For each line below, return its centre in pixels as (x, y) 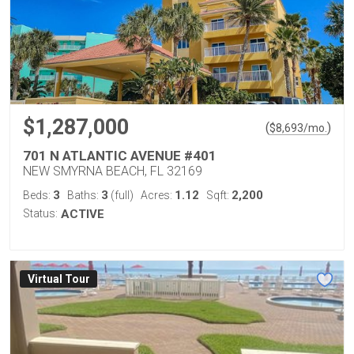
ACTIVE (83, 214)
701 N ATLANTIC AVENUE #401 (120, 156)
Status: (40, 213)
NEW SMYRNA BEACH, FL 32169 (113, 171)
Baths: (84, 195)
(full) (121, 195)
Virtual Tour (58, 279)
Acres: (158, 195)
